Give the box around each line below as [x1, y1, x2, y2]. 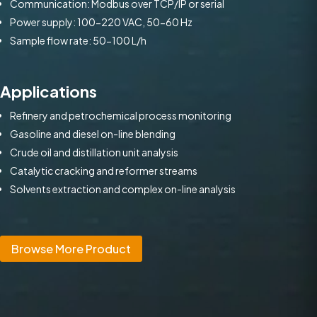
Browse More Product [11, 241, 131, 256]
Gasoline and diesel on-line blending [10, 127, 175, 141]
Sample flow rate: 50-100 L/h [10, 34, 146, 47]
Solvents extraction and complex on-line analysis [10, 183, 236, 196]
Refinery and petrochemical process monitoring [10, 109, 231, 122]
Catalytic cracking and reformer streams [10, 164, 197, 178]
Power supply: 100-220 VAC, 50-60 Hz [10, 16, 192, 29]
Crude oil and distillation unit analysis [10, 146, 178, 159]
